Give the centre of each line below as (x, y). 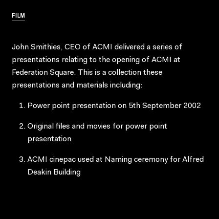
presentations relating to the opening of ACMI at (96, 60)
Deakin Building (54, 172)
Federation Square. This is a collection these (87, 73)
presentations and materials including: (77, 85)
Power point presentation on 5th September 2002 (114, 106)
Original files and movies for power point (97, 126)
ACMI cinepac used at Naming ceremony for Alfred (116, 160)
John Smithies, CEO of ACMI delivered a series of (97, 47)
